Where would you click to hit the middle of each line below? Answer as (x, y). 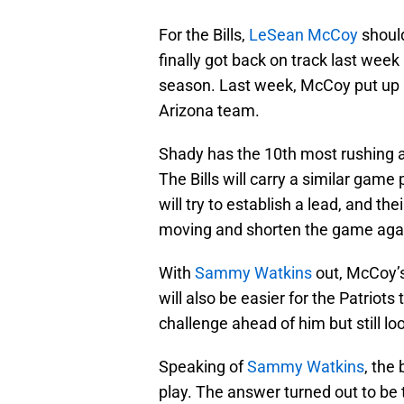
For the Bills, (204, 35)
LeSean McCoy (303, 35)
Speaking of (203, 367)
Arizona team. (209, 111)
